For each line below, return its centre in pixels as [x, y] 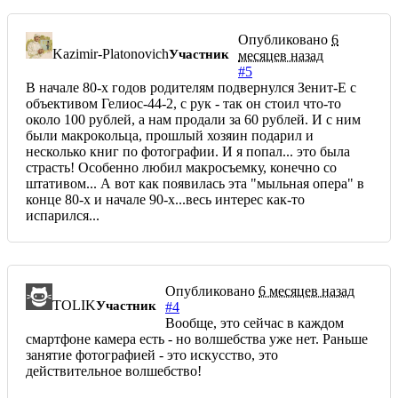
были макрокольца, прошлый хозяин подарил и [170, 135]
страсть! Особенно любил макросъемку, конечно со [181, 167]
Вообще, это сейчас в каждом [255, 322]
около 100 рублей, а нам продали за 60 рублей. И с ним [193, 119]
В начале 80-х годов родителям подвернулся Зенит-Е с [191, 87]
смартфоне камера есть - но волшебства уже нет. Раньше [197, 338]
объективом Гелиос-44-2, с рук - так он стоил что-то [183, 103]
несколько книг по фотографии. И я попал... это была [188, 151]
